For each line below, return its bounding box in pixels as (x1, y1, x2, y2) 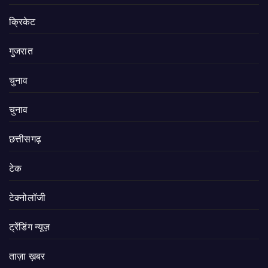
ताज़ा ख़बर (9, 251, 45, 262)
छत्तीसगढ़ (9, 134, 41, 145)
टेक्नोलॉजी (9, 193, 45, 203)
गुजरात (9, 46, 33, 57)
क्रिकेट (9, 17, 36, 28)
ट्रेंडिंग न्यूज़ (9, 222, 50, 233)
